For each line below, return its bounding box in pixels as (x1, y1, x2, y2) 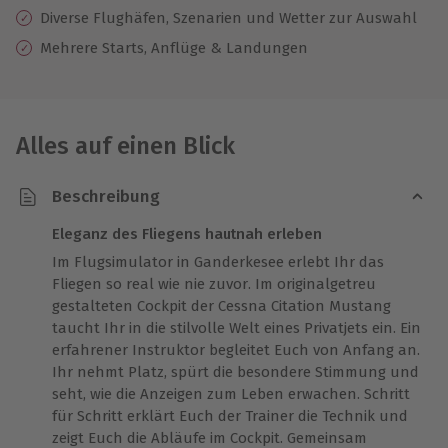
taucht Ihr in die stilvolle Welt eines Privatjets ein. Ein (52, 318, 421, 337)
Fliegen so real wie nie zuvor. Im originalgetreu (52, 274, 376, 293)
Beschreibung (52, 186, 160, 208)
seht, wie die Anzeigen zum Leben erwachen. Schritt (52, 384, 410, 403)
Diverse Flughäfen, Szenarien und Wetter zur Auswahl (40, 8, 417, 27)
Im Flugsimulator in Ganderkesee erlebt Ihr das (52, 252, 384, 271)
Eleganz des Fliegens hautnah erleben (52, 224, 322, 243)
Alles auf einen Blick (16, 131, 235, 160)
